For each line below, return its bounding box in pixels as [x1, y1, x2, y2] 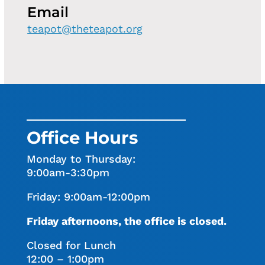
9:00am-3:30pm [26, 166, 109, 179]
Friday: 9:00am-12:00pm [26, 190, 150, 203]
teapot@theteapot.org [27, 22, 143, 35]
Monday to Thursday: [26, 152, 135, 165]
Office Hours [26, 127, 138, 148]
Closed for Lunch [26, 238, 116, 251]
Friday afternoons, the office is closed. [26, 214, 230, 227]
